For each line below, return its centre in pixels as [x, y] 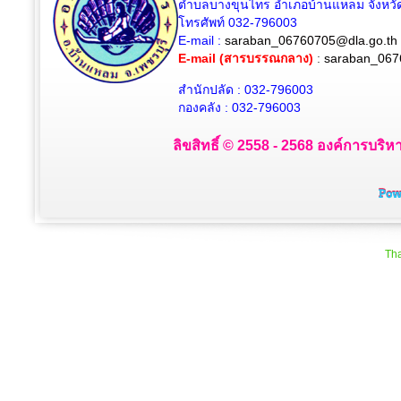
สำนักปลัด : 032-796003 [247, 90]
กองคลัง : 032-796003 [241, 107]
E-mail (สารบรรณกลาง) [246, 58]
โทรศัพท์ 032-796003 [241, 22]
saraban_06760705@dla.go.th [311, 40]
